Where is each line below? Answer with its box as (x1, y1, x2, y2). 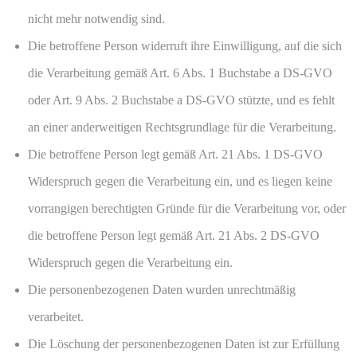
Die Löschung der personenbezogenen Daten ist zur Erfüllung (28, 337, 339, 351)
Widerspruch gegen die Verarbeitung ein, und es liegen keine (28, 175, 332, 189)
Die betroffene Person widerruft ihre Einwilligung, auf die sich (28, 39, 342, 53)
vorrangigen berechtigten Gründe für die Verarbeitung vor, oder (28, 202, 346, 216)
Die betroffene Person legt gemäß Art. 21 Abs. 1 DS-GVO (28, 147, 323, 162)
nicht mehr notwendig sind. (28, 12, 165, 26)
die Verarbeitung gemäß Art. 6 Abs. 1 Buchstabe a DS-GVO (28, 66, 332, 80)
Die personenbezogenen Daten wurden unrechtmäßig (28, 283, 296, 297)
